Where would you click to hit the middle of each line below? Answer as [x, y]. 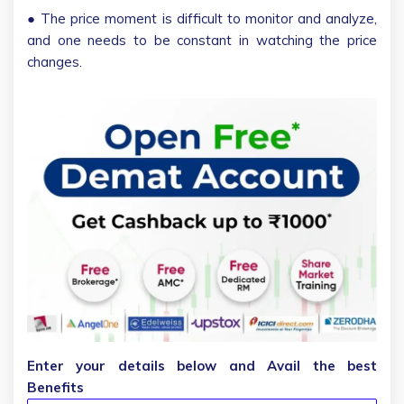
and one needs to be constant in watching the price [202, 40]
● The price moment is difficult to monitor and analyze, [202, 18]
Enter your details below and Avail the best [202, 366]
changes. [55, 61]
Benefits [55, 388]
